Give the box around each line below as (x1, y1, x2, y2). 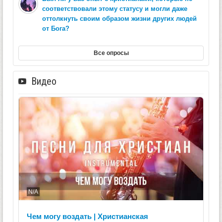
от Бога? (42, 24, 69, 32)
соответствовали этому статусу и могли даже (42, 4, 187, 12)
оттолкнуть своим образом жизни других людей (42, 14, 197, 22)
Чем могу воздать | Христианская (27, 212, 148, 221)
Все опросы (93, 49, 129, 56)
